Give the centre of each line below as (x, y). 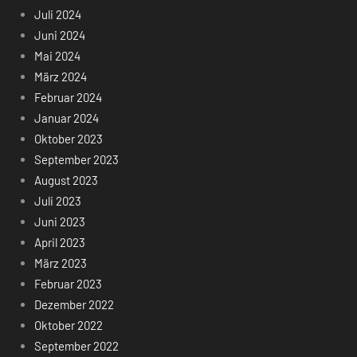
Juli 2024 (57, 14)
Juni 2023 (59, 221)
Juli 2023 (57, 200)
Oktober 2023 (68, 138)
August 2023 (66, 180)
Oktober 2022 (68, 325)
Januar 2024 (66, 118)
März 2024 (60, 76)
